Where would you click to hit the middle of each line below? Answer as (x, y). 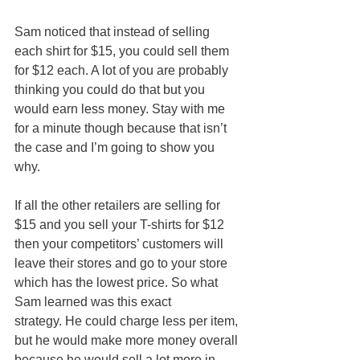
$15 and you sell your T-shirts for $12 (121, 224)
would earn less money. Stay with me (121, 108)
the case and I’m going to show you (116, 147)
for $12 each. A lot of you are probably (123, 70)
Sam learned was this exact (94, 301)
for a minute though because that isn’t (122, 128)
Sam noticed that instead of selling (114, 31)
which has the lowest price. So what (118, 282)
